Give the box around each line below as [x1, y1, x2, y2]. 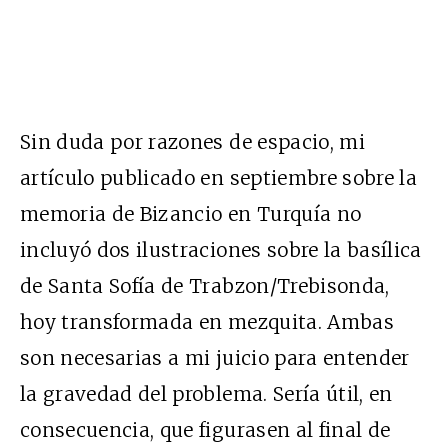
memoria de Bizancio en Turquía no [20, 201, 362, 226]
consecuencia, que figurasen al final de [20, 417, 391, 442]
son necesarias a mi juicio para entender [20, 345, 410, 370]
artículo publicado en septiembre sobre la [20, 165, 418, 190]
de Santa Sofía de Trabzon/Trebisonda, [20, 273, 390, 298]
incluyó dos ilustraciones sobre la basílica [20, 237, 422, 262]
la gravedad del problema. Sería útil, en [20, 381, 393, 406]
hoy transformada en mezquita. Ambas [20, 309, 394, 334]
